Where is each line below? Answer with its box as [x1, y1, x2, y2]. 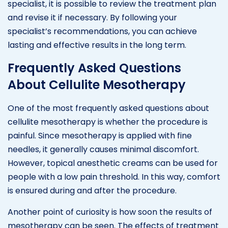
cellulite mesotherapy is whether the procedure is [8, 116, 208, 128]
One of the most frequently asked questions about [8, 102, 209, 114]
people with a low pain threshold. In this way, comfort [8, 170, 220, 183]
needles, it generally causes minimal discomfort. [8, 143, 199, 155]
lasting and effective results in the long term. [8, 39, 186, 51]
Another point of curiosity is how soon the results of [8, 206, 212, 218]
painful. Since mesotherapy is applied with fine [8, 129, 192, 141]
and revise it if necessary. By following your [8, 11, 177, 23]
